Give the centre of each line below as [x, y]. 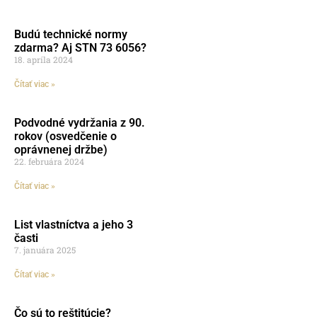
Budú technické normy [70, 34]
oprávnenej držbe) [60, 149]
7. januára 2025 [45, 249]
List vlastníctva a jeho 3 [73, 224]
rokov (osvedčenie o [65, 136]
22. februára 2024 [49, 161]
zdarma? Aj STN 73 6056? [80, 47]
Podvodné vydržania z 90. [79, 122]
